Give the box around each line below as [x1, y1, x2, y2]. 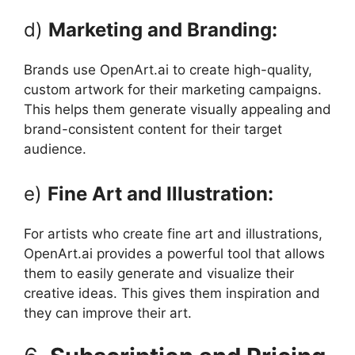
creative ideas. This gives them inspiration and [24, 284, 320, 301]
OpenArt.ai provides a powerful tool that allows [24, 245, 325, 261]
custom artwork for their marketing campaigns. [24, 82, 322, 98]
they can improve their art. [24, 304, 192, 321]
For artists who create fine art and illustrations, [24, 225, 323, 242]
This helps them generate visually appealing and [24, 101, 331, 118]
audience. [24, 141, 86, 158]
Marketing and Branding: [48, 18, 277, 42]
